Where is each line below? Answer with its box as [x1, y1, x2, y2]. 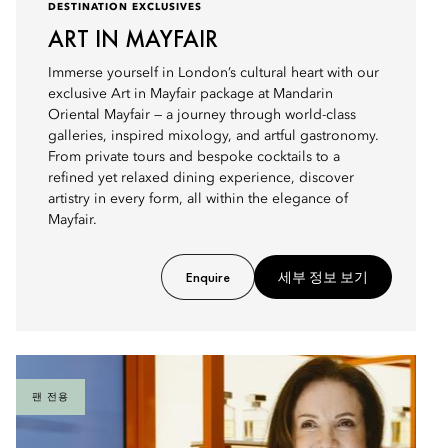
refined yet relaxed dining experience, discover [48, 171, 354, 185]
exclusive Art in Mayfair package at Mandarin [48, 87, 333, 101]
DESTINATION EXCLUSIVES [48, 2, 202, 12]
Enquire [186, 268, 230, 286]
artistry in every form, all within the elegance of [48, 192, 348, 206]
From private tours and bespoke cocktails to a [48, 150, 340, 164]
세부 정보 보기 [278, 268, 368, 286]
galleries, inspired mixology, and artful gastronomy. [48, 129, 379, 143]
